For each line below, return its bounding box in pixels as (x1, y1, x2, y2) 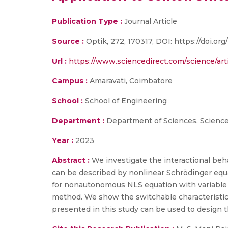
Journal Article (122, 17, 177, 26)
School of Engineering (83, 96, 167, 105)
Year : (52, 136, 73, 145)
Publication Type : (52, 17, 122, 26)
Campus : (52, 76, 88, 85)
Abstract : (52, 156, 92, 165)
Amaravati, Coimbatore (88, 76, 173, 85)
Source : (52, 37, 84, 46)
